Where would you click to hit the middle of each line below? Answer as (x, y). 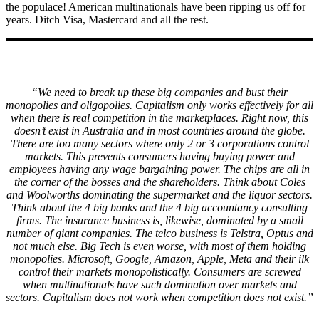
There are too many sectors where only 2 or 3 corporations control (159, 144)
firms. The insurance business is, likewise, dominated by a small (159, 221)
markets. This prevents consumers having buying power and (159, 157)
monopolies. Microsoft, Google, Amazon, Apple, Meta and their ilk (159, 259)
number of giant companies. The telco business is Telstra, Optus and (159, 234)
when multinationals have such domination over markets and (159, 285)
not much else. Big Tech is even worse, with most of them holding (159, 246)
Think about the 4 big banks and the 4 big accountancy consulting (159, 208)
